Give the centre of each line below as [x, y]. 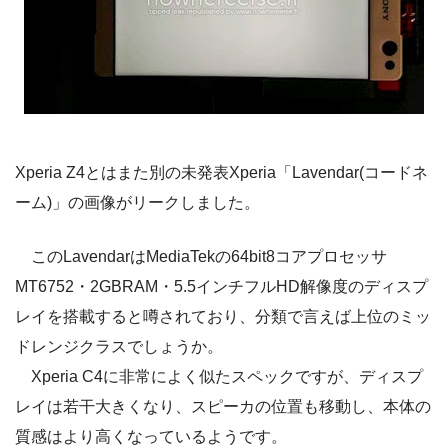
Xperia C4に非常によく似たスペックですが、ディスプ [219, 376]
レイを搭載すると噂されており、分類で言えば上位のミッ [223, 316]
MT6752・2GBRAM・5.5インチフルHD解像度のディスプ [221, 286]
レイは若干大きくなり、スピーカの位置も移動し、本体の [223, 406]
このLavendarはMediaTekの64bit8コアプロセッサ [201, 256]
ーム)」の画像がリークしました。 [137, 202]
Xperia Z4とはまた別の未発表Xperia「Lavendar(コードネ [221, 172]
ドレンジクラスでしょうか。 [119, 346]
